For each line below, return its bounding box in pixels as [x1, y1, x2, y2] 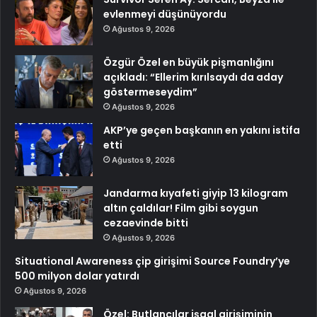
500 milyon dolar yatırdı [15, 268, 139, 283]
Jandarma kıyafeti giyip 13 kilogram [103, 185, 288, 200]
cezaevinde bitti [103, 215, 188, 230]
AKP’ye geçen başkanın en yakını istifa [103, 122, 300, 137]
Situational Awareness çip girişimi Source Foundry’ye [15, 253, 290, 268]
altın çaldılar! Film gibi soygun [103, 200, 258, 215]
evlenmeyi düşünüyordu [103, 6, 226, 21]
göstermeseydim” [103, 84, 197, 99]
